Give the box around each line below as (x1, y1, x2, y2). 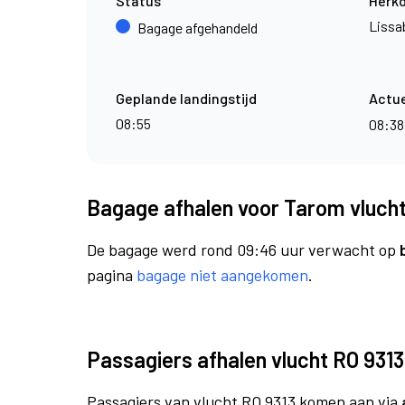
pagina (87, 265, 137, 285)
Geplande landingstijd (116, 89, 257, 107)
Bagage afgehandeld (137, 19, 258, 36)
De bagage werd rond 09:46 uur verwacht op (87, 240, 400, 259)
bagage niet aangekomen (137, 265, 308, 285)
